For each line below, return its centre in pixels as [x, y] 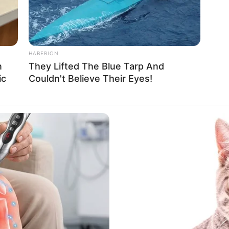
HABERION [44, 53]
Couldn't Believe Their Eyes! [90, 79]
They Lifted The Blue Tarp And [96, 66]
